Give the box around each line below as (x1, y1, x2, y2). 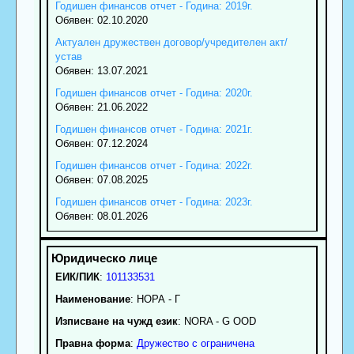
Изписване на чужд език (55, 315, 178, 328)
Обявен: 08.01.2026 (55, 210, 148, 222)
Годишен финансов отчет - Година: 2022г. (55, 160, 253, 171)
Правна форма (55, 337, 130, 350)
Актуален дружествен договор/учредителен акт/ (55, 36, 288, 48)
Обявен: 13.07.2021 (55, 65, 148, 77)
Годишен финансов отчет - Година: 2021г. (55, 123, 253, 135)
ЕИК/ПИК (55, 271, 100, 284)
